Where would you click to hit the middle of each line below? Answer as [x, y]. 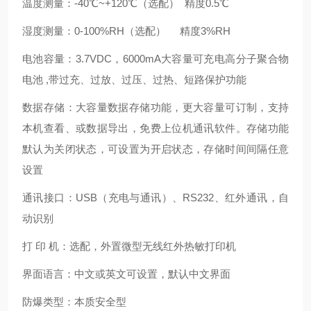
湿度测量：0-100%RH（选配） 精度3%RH [126, 31]
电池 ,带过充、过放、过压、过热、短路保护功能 [137, 79]
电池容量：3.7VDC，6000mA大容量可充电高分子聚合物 [155, 59]
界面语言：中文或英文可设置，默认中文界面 [126, 274]
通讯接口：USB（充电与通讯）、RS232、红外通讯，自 [155, 197]
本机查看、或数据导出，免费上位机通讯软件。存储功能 [155, 128]
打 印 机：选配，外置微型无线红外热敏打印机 [129, 246]
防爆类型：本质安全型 [74, 302]
